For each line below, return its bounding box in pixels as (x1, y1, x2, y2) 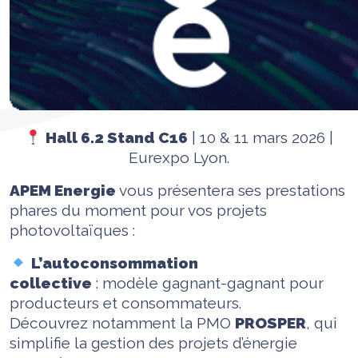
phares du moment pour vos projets (10, 201, 267, 220)
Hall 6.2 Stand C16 (46, 129, 189, 147)
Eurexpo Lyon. (129, 149, 229, 167)
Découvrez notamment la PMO (10, 314, 235, 332)
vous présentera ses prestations (116, 181, 345, 200)
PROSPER (235, 314, 306, 332)
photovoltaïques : (10, 221, 135, 240)
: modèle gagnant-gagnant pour (92, 274, 324, 292)
